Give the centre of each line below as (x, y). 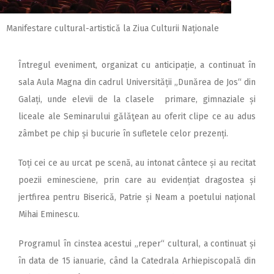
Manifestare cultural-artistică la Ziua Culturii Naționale (113, 28)
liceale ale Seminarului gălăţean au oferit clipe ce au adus (137, 117)
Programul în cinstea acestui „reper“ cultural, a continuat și (137, 244)
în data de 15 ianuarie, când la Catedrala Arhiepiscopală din (137, 261)
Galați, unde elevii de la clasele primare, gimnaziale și (137, 100)
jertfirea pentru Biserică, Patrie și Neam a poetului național (137, 198)
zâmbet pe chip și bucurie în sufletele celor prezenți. (123, 134)
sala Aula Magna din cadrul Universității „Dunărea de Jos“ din (137, 83)
